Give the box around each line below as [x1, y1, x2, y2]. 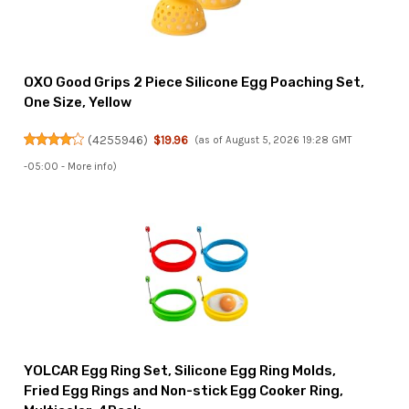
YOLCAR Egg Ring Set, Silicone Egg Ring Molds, [24, 362, 337, 380]
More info [68, 160, 114, 173]
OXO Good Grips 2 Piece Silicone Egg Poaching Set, [24, 73, 365, 90]
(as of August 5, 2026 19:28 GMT [194, 133, 351, 146]
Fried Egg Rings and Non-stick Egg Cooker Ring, [24, 383, 344, 400]
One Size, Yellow [24, 93, 132, 110]
